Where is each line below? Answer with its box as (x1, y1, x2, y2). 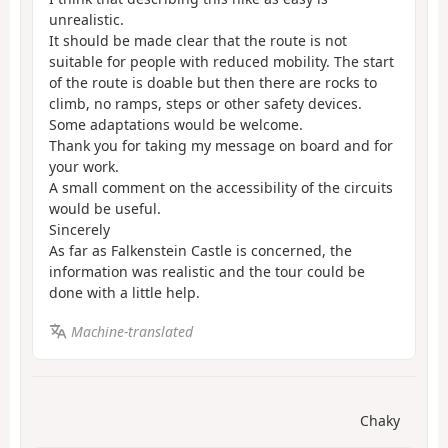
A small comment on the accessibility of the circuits (49, 178, 393, 198)
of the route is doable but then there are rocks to (49, 73, 377, 93)
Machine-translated (70, 321, 193, 341)
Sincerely (49, 220, 110, 240)
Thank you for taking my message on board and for (49, 136, 393, 156)
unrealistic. (49, 10, 124, 30)
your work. (49, 157, 119, 177)
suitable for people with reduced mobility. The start (49, 52, 394, 72)
